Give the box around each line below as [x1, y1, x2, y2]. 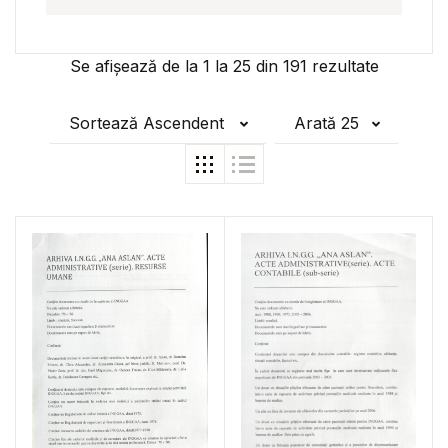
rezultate [306, 56, 379, 76]
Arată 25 [293, 113, 359, 133]
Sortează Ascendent [68, 113, 224, 133]
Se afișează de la [69, 56, 203, 76]
